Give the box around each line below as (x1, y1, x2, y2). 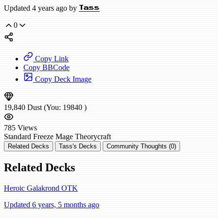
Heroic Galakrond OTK (4, 184, 78, 192)
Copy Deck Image (33, 75, 91, 84)
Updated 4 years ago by (4, 4, 79, 13)
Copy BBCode (23, 63, 70, 72)
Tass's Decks (59, 143, 97, 150)
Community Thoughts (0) (107, 143, 176, 150)
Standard (4, 132, 31, 141)
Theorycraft (75, 132, 111, 141)
